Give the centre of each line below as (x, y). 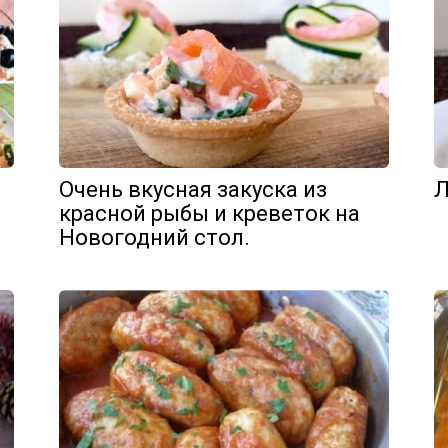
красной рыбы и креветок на (209, 213)
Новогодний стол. (154, 237)
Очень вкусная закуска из (193, 189)
